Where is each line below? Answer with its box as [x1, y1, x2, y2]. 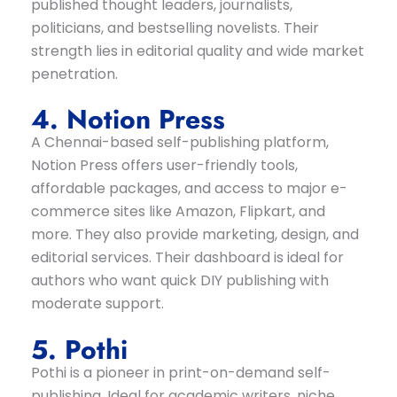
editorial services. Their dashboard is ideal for [30, 247, 344, 269]
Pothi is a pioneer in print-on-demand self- [30, 362, 331, 383]
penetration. [30, 63, 118, 84]
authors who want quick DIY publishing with [30, 270, 329, 292]
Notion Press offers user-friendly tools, [30, 155, 298, 176]
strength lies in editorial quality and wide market [30, 40, 364, 61]
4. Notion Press [30, 100, 225, 139]
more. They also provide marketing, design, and [30, 224, 359, 245]
